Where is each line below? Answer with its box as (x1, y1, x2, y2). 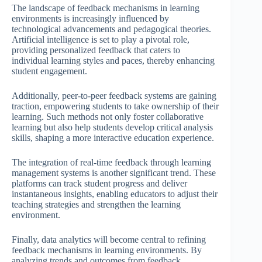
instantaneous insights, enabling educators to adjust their (12, 188, 218, 199)
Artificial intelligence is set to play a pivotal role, (12, 34, 189, 44)
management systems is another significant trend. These (12, 167, 216, 178)
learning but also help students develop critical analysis (12, 122, 213, 132)
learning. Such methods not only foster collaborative (12, 111, 204, 122)
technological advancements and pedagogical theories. (12, 23, 211, 34)
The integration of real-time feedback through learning (12, 157, 211, 167)
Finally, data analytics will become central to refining (12, 234, 206, 244)
